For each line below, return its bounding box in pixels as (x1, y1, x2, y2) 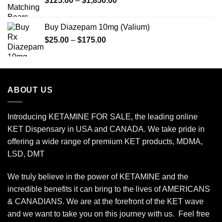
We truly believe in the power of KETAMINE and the (7, 172, 188, 181)
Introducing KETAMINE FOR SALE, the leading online (7, 112, 198, 121)
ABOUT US (7, 85, 53, 94)
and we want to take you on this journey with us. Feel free (7, 209, 210, 218)
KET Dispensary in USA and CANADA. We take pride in (7, 125, 205, 134)
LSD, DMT (7, 150, 45, 159)
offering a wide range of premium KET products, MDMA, (7, 137, 203, 146)
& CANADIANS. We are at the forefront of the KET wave (7, 197, 204, 206)
